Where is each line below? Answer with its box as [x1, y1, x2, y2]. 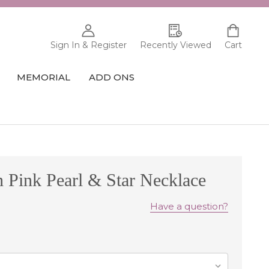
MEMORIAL [17, 71, 71, 83]
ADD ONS [89, 71, 135, 83]
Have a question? [150, 201, 229, 213]
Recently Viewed [139, 40, 211, 51]
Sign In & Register [50, 40, 127, 51]
